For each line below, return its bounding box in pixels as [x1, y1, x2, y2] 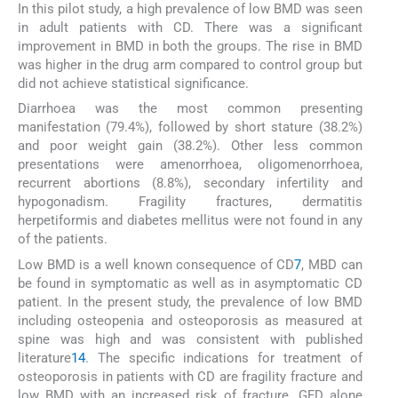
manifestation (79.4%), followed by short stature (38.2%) [18, 119, 362, 136]
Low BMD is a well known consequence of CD [18, 256, 295, 273]
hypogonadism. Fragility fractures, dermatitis [18, 194, 362, 211]
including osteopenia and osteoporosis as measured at [18, 312, 362, 329]
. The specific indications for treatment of [85, 349, 362, 366]
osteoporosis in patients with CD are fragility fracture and [18, 368, 362, 385]
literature [18, 349, 71, 366]
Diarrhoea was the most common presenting [18, 100, 362, 117]
